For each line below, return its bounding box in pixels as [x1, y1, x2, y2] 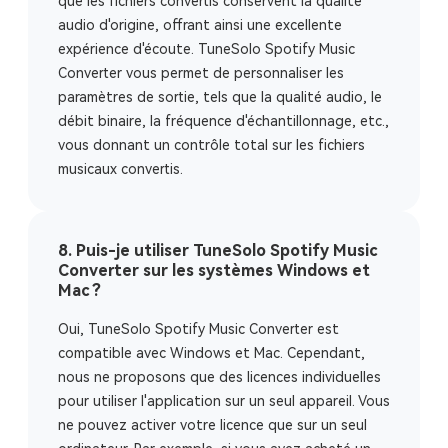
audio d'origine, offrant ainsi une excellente [58, 17, 342, 33]
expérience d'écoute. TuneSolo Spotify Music [58, 41, 355, 57]
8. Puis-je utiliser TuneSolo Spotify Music [58, 241, 377, 260]
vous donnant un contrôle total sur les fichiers [58, 137, 365, 153]
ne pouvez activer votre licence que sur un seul [58, 417, 367, 433]
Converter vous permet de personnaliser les [58, 65, 344, 81]
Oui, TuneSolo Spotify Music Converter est [58, 321, 339, 337]
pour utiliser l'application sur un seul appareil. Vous [58, 393, 390, 409]
